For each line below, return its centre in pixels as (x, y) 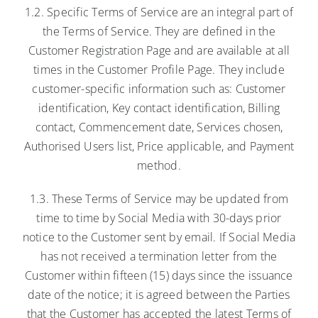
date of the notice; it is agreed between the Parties (159, 294)
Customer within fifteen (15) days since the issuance (159, 275)
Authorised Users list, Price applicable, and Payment (159, 146)
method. (159, 165)
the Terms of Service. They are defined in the (159, 31)
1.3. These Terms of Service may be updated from (159, 198)
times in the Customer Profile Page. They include (159, 69)
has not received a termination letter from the (159, 256)
